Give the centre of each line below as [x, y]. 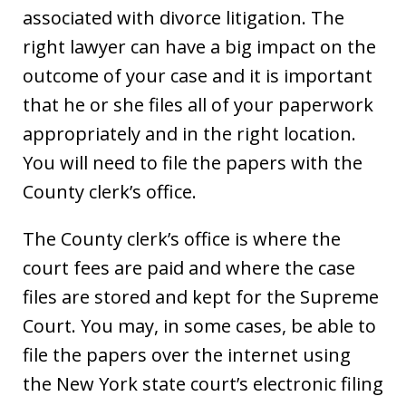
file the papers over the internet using [187, 354]
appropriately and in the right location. [189, 133]
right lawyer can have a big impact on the [199, 46]
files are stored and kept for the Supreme [201, 296]
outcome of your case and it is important [198, 75]
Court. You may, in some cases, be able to [199, 325]
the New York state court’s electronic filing [203, 383]
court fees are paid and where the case [189, 267]
